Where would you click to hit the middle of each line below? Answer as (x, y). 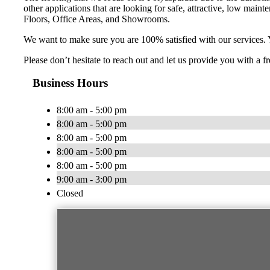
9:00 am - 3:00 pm (92, 180)
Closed (70, 193)
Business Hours (70, 83)
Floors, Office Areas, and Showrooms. (97, 19)
